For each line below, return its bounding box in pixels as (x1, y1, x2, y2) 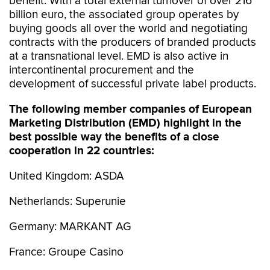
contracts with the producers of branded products (9, 36, 256, 49)
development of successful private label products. (9, 77, 256, 91)
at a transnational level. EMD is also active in (9, 49, 228, 63)
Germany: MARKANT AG (9, 220, 131, 234)
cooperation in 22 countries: (9, 144, 154, 158)
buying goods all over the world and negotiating (9, 22, 248, 36)
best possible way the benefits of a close (9, 130, 219, 144)
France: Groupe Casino (9, 245, 124, 259)
